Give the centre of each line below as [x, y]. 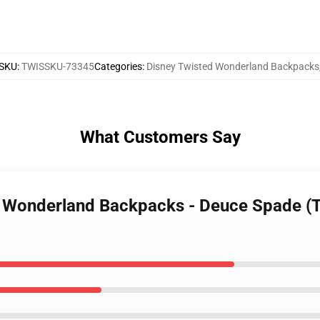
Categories [118, 66]
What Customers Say [160, 137]
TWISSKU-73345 [58, 66]
